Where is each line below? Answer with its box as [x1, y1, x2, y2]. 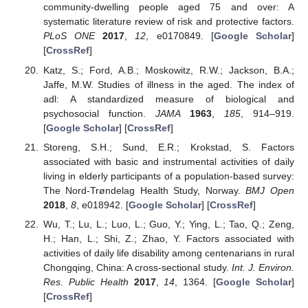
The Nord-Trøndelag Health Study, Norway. [43, 184, 246, 196]
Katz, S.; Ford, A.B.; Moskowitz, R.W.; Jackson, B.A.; [43, 64, 294, 76]
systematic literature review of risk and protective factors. [43, 16, 294, 27]
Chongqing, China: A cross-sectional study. [43, 261, 232, 273]
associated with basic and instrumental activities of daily [43, 155, 294, 167]
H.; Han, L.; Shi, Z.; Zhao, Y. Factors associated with [43, 232, 294, 244]
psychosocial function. [43, 107, 155, 119]
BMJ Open [245, 184, 295, 196]
